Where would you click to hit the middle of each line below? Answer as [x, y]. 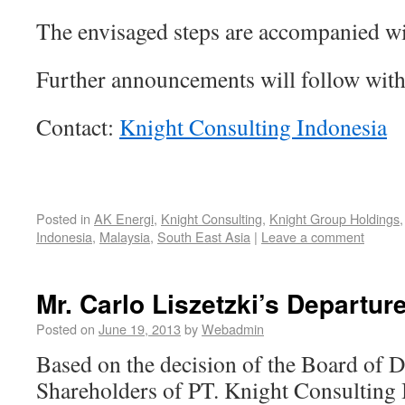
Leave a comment [313, 236]
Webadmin [233, 329]
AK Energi [124, 218]
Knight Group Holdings [334, 218]
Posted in [63, 218]
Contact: [78, 127]
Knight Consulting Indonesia [253, 127]
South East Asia [204, 236]
